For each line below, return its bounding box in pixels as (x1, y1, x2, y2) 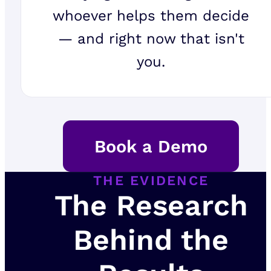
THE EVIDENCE (93, 172, 209, 189)
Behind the (73, 223, 229, 258)
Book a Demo (94, 135, 208, 157)
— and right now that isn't (57, 30, 244, 48)
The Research (54, 188, 248, 223)
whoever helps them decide (53, 7, 250, 25)
